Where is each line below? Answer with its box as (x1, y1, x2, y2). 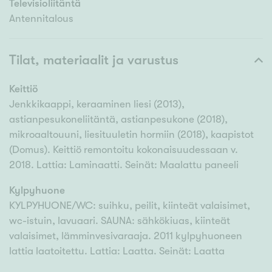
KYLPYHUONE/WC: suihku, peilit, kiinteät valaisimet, (9, 200, 250, 212)
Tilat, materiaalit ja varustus (9, 52, 178, 68)
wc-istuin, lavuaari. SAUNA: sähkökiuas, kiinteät (9, 215, 230, 227)
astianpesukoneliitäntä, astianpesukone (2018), (9, 114, 228, 126)
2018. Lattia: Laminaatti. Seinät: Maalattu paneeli (9, 159, 239, 171)
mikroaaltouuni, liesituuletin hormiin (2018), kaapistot (9, 129, 254, 141)
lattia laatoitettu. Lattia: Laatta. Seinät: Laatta (9, 245, 225, 257)
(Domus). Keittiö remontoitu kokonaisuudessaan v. (9, 144, 238, 156)
